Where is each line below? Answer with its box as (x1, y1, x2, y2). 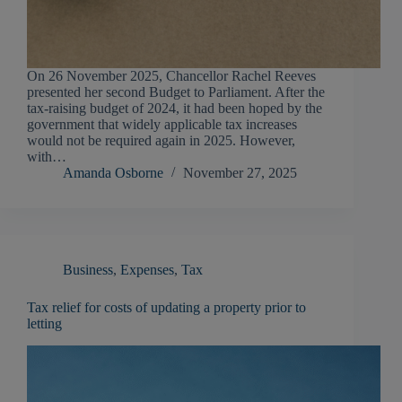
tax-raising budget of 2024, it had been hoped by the (27, 100, 322, 117)
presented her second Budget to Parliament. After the (27, 84, 325, 100)
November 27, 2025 (183, 165, 297, 181)
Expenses (120, 262, 174, 278)
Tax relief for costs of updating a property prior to (27, 300, 306, 316)
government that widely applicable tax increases (27, 117, 297, 133)
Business (63, 262, 113, 278)
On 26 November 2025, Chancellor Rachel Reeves (27, 68, 316, 84)
